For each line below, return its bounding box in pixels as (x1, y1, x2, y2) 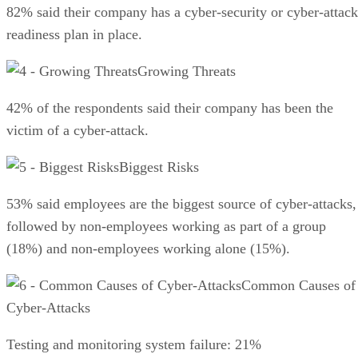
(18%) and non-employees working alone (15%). (6, 240, 290, 257)
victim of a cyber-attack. (6, 121, 149, 138)
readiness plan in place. (6, 26, 142, 42)
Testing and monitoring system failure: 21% (6, 336, 261, 352)
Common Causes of (241, 276, 356, 293)
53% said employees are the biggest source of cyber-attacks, (6, 195, 356, 212)
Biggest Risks (119, 158, 199, 175)
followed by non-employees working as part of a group (6, 217, 326, 234)
